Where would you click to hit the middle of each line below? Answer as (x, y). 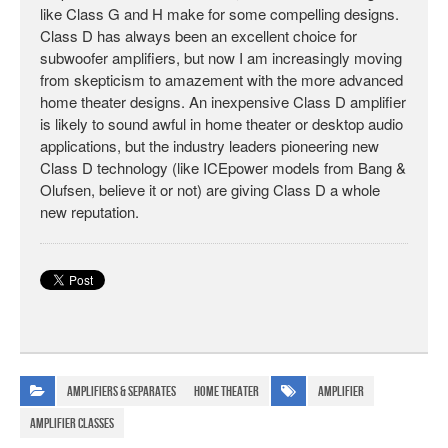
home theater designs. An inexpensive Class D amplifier (223, 101)
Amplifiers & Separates (121, 391)
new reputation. (89, 211)
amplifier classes (72, 423)
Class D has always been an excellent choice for (198, 35)
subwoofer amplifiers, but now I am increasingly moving (221, 57)
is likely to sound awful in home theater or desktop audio (221, 123)
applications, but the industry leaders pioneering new (209, 145)
